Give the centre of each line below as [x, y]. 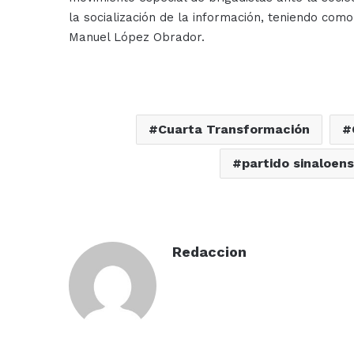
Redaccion [209, 251]
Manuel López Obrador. [137, 37]
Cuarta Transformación [233, 129]
